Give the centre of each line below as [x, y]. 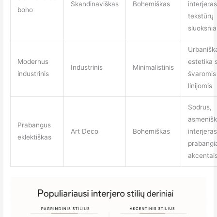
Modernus [33, 62]
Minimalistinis [153, 68]
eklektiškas [34, 137]
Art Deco [84, 132]
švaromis [202, 74]
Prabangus [34, 125]
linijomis [200, 86]
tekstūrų [201, 16]
